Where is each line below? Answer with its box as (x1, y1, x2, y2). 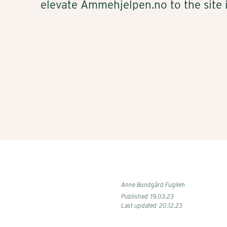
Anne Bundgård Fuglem (121, 180, 185, 188)
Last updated (121, 201, 157, 209)
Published (121, 192, 148, 200)
